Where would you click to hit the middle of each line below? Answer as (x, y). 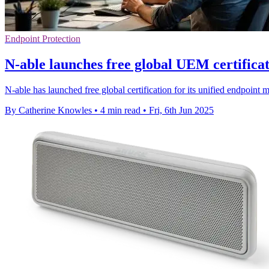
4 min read (120, 110)
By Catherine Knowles (48, 110)
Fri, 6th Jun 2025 (181, 110)
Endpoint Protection (43, 39)
